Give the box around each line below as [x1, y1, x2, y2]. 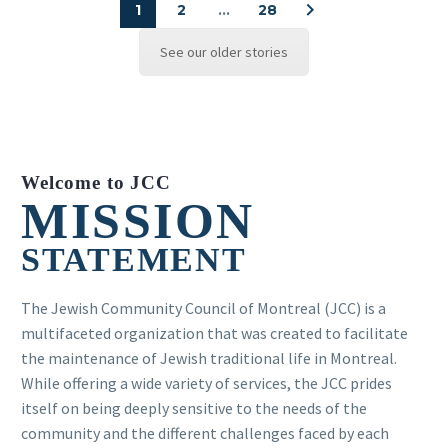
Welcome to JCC [21, 171, 172, 193]
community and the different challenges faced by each [21, 423, 389, 444]
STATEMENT [21, 241, 247, 279]
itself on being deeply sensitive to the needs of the [21, 398, 367, 419]
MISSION [21, 193, 255, 250]
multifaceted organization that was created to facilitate [21, 323, 408, 344]
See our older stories [160, 42, 288, 61]
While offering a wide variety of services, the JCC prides [21, 373, 392, 394]
